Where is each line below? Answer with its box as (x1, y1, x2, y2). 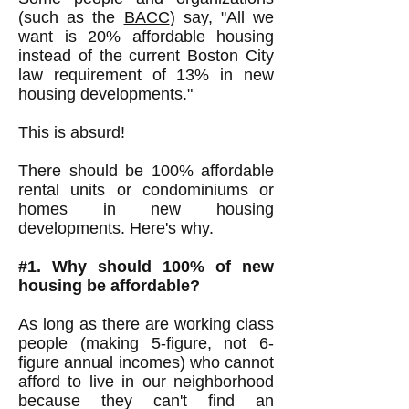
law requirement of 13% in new (18, 66, 274, 84)
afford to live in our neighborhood (18, 372, 274, 391)
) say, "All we (169, 8, 274, 26)
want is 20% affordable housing (18, 27, 274, 46)
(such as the (18, 8, 124, 26)
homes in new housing (18, 200, 274, 218)
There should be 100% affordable (18, 162, 274, 180)
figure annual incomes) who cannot (18, 353, 274, 372)
